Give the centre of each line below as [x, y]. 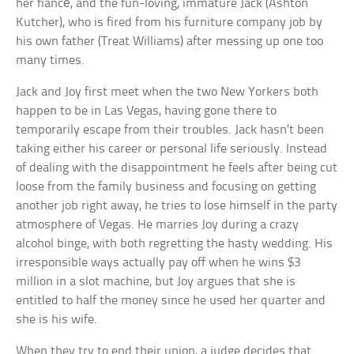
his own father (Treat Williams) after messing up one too [170, 41]
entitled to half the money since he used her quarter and [171, 300]
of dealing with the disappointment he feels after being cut [177, 168]
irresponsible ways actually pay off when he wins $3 [158, 262]
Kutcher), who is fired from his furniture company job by [169, 22]
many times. [51, 60]
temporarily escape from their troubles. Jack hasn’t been [170, 130]
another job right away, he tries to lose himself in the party [177, 205]
